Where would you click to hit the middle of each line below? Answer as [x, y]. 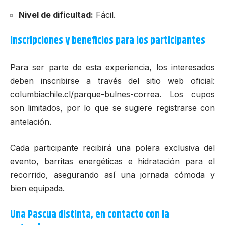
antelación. [31, 121]
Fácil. [104, 14]
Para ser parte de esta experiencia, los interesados [113, 67]
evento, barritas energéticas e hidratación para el [113, 161]
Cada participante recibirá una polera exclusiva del [113, 148]
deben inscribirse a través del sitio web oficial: [113, 81]
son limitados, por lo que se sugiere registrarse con [113, 108]
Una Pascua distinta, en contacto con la [90, 215]
